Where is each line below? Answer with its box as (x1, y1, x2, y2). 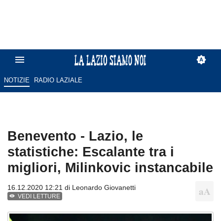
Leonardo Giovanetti (72, 184, 136, 192)
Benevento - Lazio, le (7, 128, 143, 144)
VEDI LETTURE (18, 193, 61, 200)
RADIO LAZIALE (34, 76, 83, 84)
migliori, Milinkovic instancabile (7, 160, 213, 176)
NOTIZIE (3, 76, 30, 84)
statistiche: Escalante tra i (7, 144, 174, 160)
